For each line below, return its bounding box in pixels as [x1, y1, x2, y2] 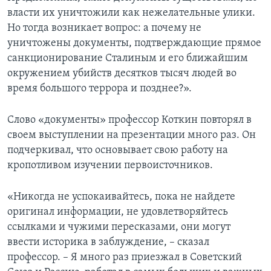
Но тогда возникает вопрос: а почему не [7, 22, 201, 34]
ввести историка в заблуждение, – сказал [7, 237, 209, 249]
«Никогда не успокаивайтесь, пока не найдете [7, 191, 235, 203]
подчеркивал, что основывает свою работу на [7, 145, 228, 157]
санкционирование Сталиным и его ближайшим [7, 53, 248, 65]
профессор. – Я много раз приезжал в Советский [7, 252, 242, 264]
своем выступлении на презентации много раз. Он [7, 129, 256, 142]
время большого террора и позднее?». [7, 83, 192, 95]
